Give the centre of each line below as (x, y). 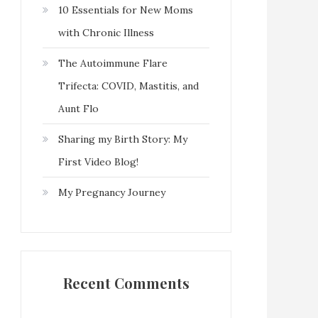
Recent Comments (126, 283)
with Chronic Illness (106, 32)
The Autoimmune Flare (113, 63)
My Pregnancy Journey (112, 192)
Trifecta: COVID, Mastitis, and (128, 86)
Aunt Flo (78, 108)
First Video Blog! (98, 161)
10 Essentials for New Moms (126, 10)
